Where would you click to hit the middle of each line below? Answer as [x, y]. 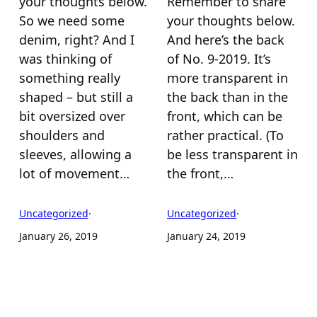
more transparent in [227, 78]
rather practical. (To [225, 136]
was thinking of [65, 59]
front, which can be [225, 116]
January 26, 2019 [58, 236]
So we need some [71, 21]
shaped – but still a [76, 97]
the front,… [200, 174]
